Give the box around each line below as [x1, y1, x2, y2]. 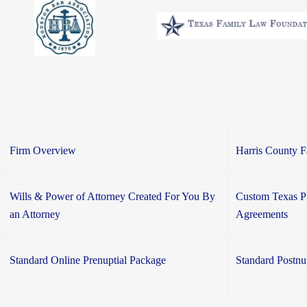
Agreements [236, 208, 288, 221]
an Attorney [10, 208, 60, 221]
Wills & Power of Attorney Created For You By [10, 191, 215, 203]
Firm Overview [10, 145, 76, 157]
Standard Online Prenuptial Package [10, 254, 166, 267]
